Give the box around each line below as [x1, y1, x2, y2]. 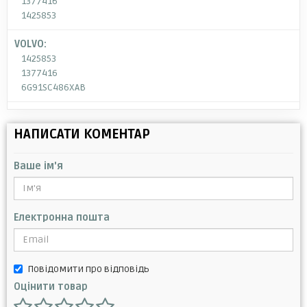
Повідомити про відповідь [27, 262, 149, 275]
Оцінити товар [14, 280, 88, 293]
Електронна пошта [14, 211, 110, 223]
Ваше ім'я [14, 160, 63, 172]
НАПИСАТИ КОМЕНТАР [14, 125, 150, 143]
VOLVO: [14, 38, 47, 50]
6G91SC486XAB [21, 81, 86, 93]
